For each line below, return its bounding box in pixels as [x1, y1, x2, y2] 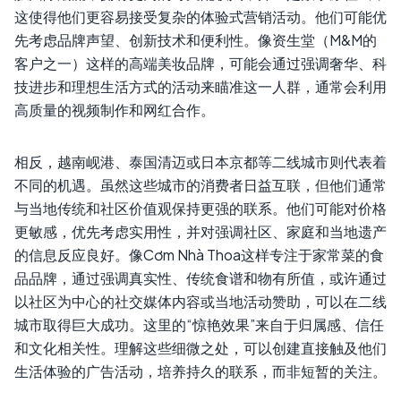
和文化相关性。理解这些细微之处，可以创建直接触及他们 [14, 338, 387, 358]
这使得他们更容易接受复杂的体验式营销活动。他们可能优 [14, 7, 387, 27]
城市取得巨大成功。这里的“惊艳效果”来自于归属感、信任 [14, 315, 384, 335]
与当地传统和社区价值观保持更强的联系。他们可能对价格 [14, 199, 387, 218]
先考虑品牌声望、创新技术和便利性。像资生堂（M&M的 [14, 30, 377, 50]
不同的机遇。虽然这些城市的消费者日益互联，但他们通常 [14, 175, 387, 195]
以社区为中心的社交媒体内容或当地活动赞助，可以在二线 [14, 292, 387, 311]
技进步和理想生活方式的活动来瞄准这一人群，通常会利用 [14, 77, 387, 97]
